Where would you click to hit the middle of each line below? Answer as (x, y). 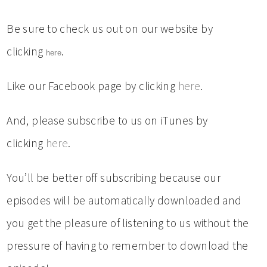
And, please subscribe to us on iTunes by (107, 121)
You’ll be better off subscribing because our (114, 178)
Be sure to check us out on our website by (110, 29)
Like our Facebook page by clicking (92, 86)
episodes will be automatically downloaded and (124, 201)
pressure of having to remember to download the (128, 246)
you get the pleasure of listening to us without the (128, 223)
